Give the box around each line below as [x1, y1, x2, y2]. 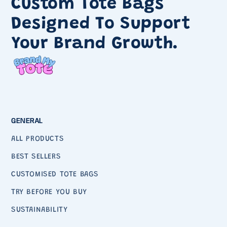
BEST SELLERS [11, 153, 61, 161]
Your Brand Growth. [11, 35, 179, 53]
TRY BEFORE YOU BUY [11, 188, 87, 197]
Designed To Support [11, 16, 191, 33]
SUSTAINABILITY [11, 206, 68, 214]
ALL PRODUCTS [11, 135, 64, 143]
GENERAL [11, 118, 43, 125]
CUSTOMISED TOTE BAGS [11, 171, 99, 179]
